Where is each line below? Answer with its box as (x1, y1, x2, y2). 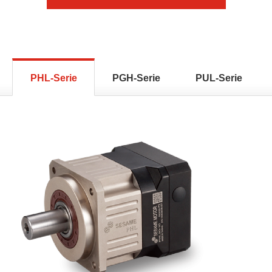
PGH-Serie (112, 72, 160, 83)
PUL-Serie (195, 72, 242, 83)
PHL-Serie (30, 72, 77, 83)
